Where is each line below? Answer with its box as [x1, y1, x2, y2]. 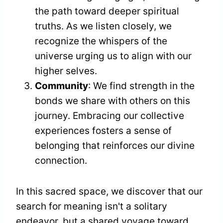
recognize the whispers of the [35, 35, 167, 47]
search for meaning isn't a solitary [16, 201, 167, 213]
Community [35, 80, 88, 92]
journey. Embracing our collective [35, 110, 184, 122]
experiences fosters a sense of [35, 125, 172, 137]
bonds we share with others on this [35, 95, 190, 107]
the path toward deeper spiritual [35, 5, 179, 17]
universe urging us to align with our [35, 50, 192, 62]
